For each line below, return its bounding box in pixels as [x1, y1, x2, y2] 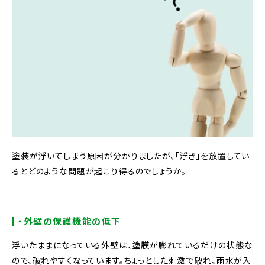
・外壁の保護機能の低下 [18, 214, 121, 227]
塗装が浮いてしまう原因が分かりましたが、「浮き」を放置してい [12, 149, 250, 161]
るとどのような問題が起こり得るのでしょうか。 [12, 164, 186, 177]
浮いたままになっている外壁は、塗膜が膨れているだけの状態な [12, 238, 253, 251]
